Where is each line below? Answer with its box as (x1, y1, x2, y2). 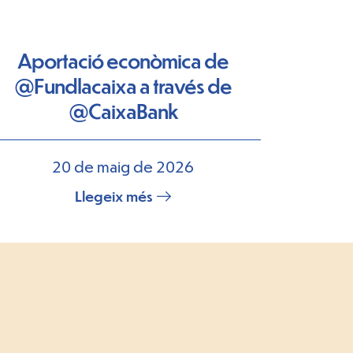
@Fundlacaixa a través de (14, 72, 232, 98)
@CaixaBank (68, 98, 178, 124)
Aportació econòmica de (17, 47, 229, 73)
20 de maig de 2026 (52, 157, 194, 176)
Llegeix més (75, 187, 153, 205)
